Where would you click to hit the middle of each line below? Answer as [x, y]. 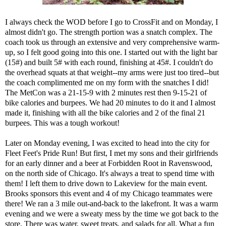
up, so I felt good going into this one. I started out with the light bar [111, 52]
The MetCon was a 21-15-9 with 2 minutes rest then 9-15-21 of [106, 92]
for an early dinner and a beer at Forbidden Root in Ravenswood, [109, 163]
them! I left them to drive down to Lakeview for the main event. [106, 183]
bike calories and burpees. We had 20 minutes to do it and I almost [110, 102]
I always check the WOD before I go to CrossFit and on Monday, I [111, 22]
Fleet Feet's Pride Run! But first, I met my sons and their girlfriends [111, 153]
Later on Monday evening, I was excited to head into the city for [107, 143]
